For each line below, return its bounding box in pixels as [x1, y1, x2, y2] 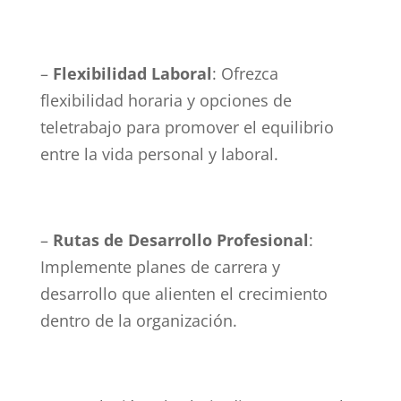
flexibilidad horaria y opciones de [39, 89, 292, 111]
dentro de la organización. [39, 309, 237, 331]
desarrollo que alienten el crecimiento [39, 282, 328, 304]
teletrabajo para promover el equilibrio [39, 115, 334, 138]
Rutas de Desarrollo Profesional [52, 228, 309, 251]
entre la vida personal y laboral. [39, 142, 278, 165]
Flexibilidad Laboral [52, 62, 212, 84]
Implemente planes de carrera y [39, 255, 280, 277]
